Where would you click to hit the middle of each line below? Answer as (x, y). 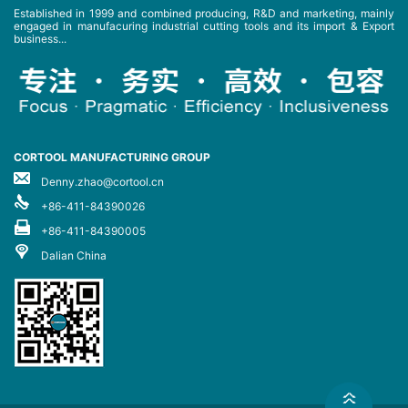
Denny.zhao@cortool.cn (102, 181)
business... (40, 38)
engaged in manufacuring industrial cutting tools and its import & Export (204, 25)
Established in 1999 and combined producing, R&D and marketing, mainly (204, 13)
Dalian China (74, 255)
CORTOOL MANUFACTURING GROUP (112, 157)
